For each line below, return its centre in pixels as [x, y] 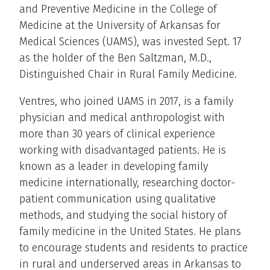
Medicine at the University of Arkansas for [120, 26]
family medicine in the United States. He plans [130, 232]
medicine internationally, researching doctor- [127, 183]
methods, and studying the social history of [123, 215]
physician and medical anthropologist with [122, 118]
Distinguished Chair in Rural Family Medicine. [128, 74]
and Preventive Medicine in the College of [118, 9]
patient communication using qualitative [118, 199]
